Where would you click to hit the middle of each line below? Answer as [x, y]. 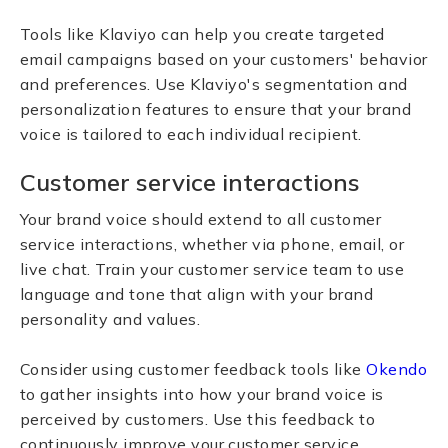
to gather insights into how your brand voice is [202, 394]
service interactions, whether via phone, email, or [212, 244]
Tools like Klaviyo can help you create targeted [202, 34]
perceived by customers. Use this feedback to [198, 419]
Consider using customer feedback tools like [193, 369]
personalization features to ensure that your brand [216, 109]
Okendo [397, 369]
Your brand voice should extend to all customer [201, 219]
